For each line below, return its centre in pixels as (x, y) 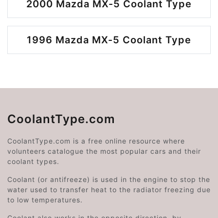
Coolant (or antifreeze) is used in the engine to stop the (109, 179)
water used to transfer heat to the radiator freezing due (109, 190)
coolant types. (33, 161)
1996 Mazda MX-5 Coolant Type (109, 40)
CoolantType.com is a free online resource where (96, 141)
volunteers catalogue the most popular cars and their (104, 151)
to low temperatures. (45, 200)
